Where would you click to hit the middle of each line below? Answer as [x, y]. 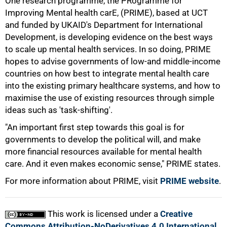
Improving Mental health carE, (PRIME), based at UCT [106, 13]
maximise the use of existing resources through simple [110, 98]
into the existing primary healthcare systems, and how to [113, 86]
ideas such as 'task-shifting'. [59, 110]
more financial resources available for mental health [103, 152]
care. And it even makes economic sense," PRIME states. [113, 164]
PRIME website [190, 181]
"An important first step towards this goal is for [95, 127]
